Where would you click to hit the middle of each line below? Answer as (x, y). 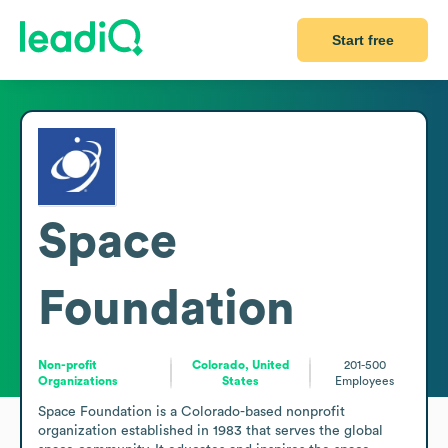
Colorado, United (240, 364)
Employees (365, 380)
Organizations (78, 380)
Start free (362, 40)
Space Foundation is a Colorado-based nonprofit (191, 411)
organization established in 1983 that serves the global (210, 430)
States (241, 380)
